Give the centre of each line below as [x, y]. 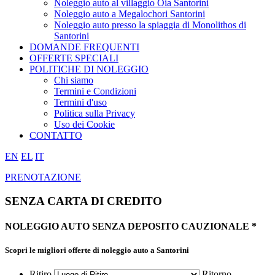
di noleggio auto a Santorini [141, 250]
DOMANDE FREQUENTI [84, 47]
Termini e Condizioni [95, 91]
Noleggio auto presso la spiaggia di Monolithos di [150, 25]
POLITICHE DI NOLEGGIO [89, 69]
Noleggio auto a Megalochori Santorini [130, 14]
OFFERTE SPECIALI [74, 58]
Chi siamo [74, 80]
